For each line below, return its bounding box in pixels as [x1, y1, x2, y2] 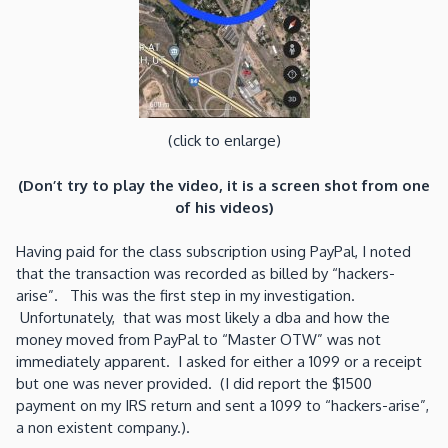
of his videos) [174, 197, 274, 217]
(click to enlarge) [167, 131, 281, 151]
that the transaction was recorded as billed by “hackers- [16, 264, 395, 284]
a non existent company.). [16, 418, 190, 438]
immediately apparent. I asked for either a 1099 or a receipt [16, 352, 422, 372]
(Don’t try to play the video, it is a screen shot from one [18, 175, 430, 195]
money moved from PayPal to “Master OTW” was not [16, 330, 381, 350]
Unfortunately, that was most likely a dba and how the [16, 308, 390, 328]
